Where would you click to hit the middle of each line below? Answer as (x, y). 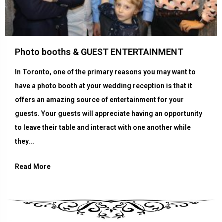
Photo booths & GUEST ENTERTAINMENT (99, 52)
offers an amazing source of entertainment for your (99, 99)
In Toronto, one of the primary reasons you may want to (105, 72)
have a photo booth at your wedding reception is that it (104, 85)
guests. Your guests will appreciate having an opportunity (109, 113)
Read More (33, 166)
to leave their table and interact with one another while (103, 127)
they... (25, 141)
